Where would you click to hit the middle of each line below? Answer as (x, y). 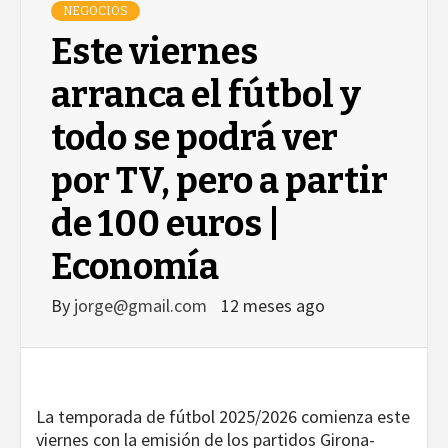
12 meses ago (273, 306)
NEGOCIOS (95, 11)
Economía (135, 267)
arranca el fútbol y (206, 95)
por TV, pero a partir (219, 181)
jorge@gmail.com (142, 306)
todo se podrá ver (194, 138)
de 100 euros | (165, 224)
